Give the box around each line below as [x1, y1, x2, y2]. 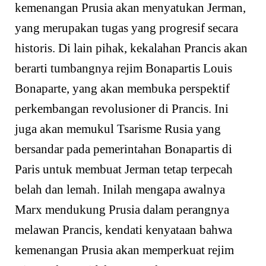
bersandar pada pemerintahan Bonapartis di [15, 141, 232, 156]
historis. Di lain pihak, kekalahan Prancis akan [15, 40, 248, 55]
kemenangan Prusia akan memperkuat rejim [15, 242, 234, 257]
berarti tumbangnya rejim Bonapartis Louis [15, 61, 232, 75]
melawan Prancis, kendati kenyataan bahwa [15, 222, 232, 237]
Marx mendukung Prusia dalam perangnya [15, 202, 229, 217]
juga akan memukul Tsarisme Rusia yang [15, 121, 221, 136]
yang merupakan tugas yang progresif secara [15, 20, 238, 35]
